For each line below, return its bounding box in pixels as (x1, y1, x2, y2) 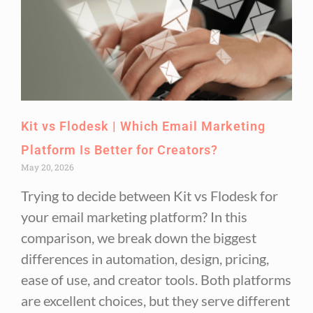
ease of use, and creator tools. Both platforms (21, 270, 291, 288)
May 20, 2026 (21, 161, 74, 173)
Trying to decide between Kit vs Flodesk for (21, 187, 278, 204)
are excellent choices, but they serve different (21, 291, 290, 309)
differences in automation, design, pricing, (21, 249, 269, 267)
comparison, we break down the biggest (21, 228, 256, 246)
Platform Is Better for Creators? (21, 142, 218, 157)
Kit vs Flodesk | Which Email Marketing (21, 118, 265, 133)
